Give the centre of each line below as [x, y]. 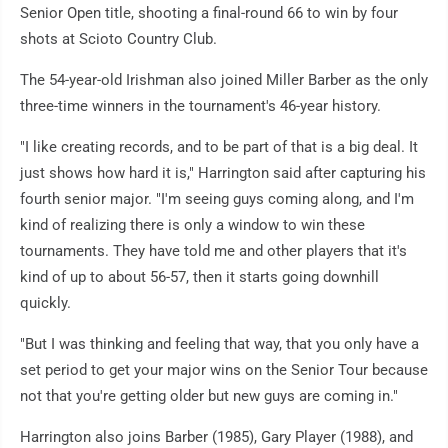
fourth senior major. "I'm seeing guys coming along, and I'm [217, 199]
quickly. [45, 303]
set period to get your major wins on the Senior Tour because [224, 370]
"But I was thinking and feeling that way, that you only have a [219, 344]
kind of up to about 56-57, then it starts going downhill [199, 277]
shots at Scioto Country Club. [118, 39]
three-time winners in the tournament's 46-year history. [200, 106]
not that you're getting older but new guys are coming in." [209, 396]
